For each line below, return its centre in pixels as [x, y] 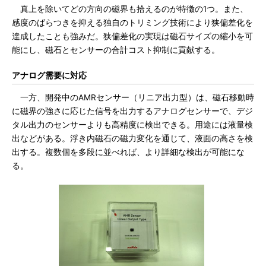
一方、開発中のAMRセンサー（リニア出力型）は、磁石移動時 [133, 97]
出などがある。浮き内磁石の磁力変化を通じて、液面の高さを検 [132, 138]
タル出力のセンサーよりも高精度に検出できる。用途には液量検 [132, 125]
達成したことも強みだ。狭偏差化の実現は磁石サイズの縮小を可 [132, 36]
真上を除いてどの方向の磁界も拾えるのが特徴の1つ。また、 [130, 9]
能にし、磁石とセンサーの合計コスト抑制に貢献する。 [116, 50]
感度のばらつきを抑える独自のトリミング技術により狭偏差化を [132, 23]
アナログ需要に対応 [49, 75]
